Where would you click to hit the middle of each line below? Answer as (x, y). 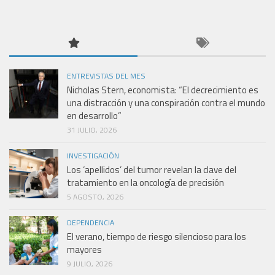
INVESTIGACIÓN (93, 155)
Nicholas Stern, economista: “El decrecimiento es (163, 90)
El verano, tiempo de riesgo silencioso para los (157, 236)
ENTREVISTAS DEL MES (106, 76)
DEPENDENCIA (91, 222)
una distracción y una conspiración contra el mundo (166, 103)
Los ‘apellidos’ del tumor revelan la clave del (152, 169)
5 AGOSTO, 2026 (95, 196)
